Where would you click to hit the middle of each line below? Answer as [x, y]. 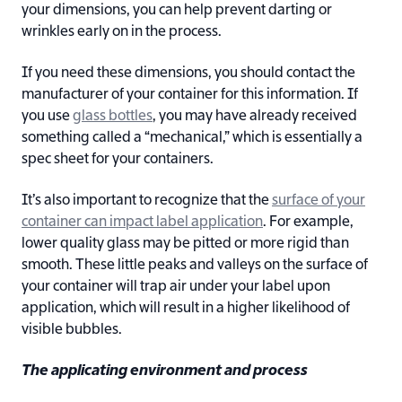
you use [47, 117]
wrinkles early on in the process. [122, 33]
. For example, [308, 223]
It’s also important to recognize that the [147, 201]
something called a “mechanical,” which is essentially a [192, 139]
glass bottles [113, 117]
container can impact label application [142, 223]
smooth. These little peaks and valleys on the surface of [195, 266]
